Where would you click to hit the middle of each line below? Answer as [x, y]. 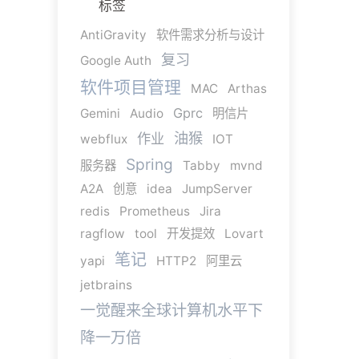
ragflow [102, 233]
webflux [103, 139]
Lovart [244, 233]
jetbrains [106, 284]
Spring [149, 164]
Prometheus [154, 211]
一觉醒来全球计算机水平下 [171, 310]
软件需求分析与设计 [210, 34]
